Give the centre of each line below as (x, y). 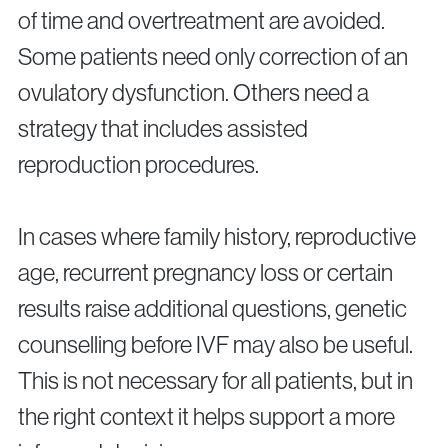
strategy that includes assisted (163, 129)
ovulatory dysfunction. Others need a (193, 93)
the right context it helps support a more (206, 417)
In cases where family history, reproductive (217, 237)
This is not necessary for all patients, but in (215, 381)
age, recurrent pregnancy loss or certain (205, 273)
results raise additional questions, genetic (212, 309)
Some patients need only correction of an (213, 57)
